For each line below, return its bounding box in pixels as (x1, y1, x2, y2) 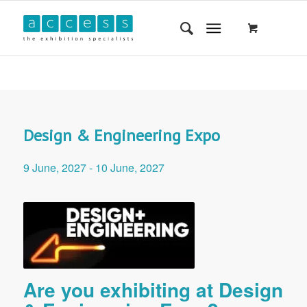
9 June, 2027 (23, 160, 86, 175)
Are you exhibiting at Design (23, 275, 283, 304)
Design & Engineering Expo (23, 125, 220, 146)
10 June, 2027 (95, 160, 164, 175)
